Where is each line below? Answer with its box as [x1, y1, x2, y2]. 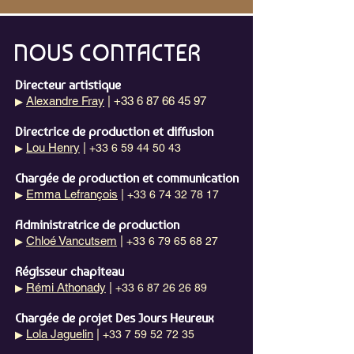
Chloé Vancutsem [26, 234, 117, 248]
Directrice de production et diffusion [15, 123, 213, 140]
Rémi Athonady [26, 281, 106, 295]
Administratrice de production [15, 217, 179, 233]
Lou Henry [26, 141, 80, 155]
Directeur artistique [15, 77, 121, 93]
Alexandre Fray [26, 94, 104, 108]
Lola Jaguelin [26, 327, 93, 341]
